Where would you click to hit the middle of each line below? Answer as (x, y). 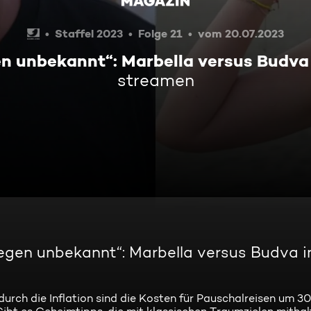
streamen (155, 80)
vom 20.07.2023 (241, 33)
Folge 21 (161, 33)
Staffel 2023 (89, 33)
